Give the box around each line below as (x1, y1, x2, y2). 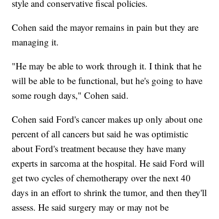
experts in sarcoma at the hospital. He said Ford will (12, 157, 205, 170)
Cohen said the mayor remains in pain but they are (12, 21, 199, 34)
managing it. (12, 36, 59, 48)
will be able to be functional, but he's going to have (12, 74, 203, 87)
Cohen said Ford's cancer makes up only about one (12, 113, 203, 126)
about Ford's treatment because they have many (12, 142, 187, 155)
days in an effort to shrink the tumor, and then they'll (12, 186, 207, 199)
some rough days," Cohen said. (12, 89, 129, 102)
